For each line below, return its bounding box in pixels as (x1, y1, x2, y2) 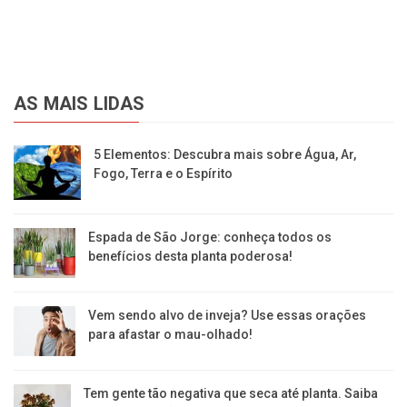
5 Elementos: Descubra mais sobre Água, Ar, (94, 146, 357, 162)
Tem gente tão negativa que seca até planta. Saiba (83, 386, 378, 402)
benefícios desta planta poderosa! (87, 248, 293, 263)
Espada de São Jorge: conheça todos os (87, 229, 332, 244)
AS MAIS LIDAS (14, 92, 145, 114)
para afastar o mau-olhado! (88, 326, 253, 342)
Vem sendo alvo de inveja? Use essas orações (88, 307, 367, 323)
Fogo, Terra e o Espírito (94, 165, 233, 181)
